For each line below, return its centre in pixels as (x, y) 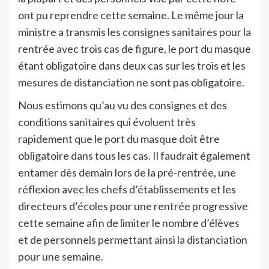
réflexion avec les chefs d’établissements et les (127, 189)
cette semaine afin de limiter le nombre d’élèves (129, 222)
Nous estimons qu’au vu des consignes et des (122, 105)
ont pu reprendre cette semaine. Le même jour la (131, 15)
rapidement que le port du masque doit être (119, 138)
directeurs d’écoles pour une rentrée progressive (133, 206)
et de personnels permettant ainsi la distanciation (133, 239)
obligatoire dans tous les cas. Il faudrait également (134, 155)
